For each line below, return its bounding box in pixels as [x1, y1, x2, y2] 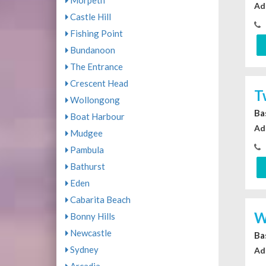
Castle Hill [68, 11, 111, 23]
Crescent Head [68, 78, 128, 89]
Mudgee [68, 128, 103, 139]
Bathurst [68, 161, 105, 172]
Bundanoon [68, 45, 115, 56]
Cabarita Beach [68, 194, 131, 205]
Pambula [68, 144, 104, 156]
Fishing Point [68, 28, 123, 39]
